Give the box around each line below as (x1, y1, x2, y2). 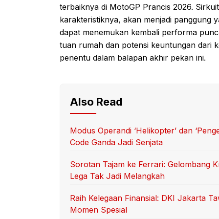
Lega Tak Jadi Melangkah (70, 171, 165, 181)
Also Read (70, 95, 123, 109)
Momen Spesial (70, 205, 127, 215)
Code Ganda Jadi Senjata (70, 137, 163, 148)
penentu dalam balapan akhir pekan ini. (60, 53, 206, 63)
